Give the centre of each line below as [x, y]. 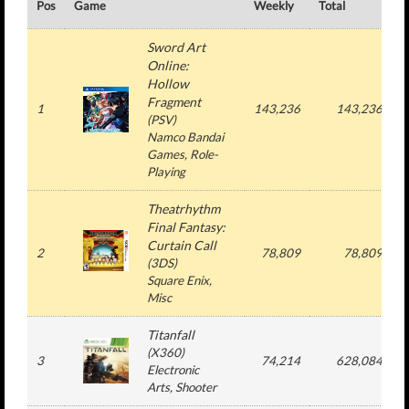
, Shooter [193, 387]
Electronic [173, 370]
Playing [166, 172]
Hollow [168, 84]
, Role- [201, 154]
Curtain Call [182, 245]
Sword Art [176, 47]
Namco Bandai [185, 137]
